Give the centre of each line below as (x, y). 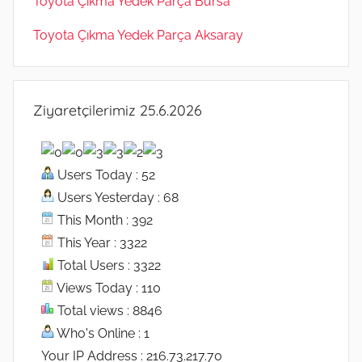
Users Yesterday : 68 (116, 198)
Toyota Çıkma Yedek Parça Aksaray (138, 36)
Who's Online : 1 (102, 334)
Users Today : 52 (105, 175)
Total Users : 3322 (107, 266)
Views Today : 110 (107, 288)
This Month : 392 (103, 221)
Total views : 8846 (108, 311)
